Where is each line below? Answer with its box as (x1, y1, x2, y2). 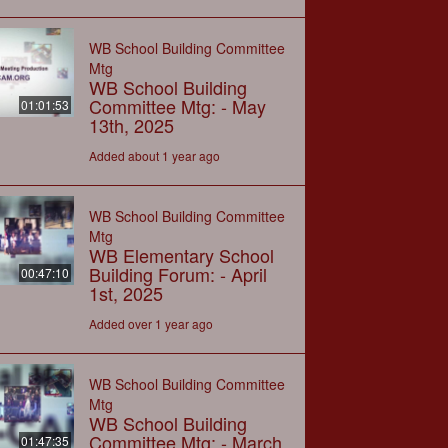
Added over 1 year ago (88, 314, 213, 332)
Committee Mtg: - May (88, 92, 266, 119)
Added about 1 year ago (88, 146, 220, 164)
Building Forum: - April (88, 260, 267, 287)
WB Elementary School (88, 241, 274, 268)
